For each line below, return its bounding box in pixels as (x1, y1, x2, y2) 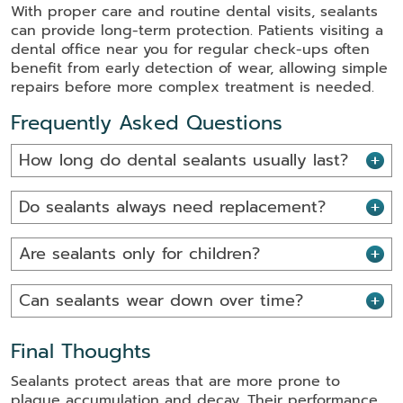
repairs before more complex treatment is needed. (11, 76, 374, 99)
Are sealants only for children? (19, 241, 260, 267)
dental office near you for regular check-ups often (11, 39, 370, 61)
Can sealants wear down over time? (19, 288, 303, 314)
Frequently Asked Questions (11, 108, 282, 139)
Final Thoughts (11, 336, 151, 367)
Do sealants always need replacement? (19, 194, 326, 220)
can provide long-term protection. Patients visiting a (11, 20, 383, 42)
